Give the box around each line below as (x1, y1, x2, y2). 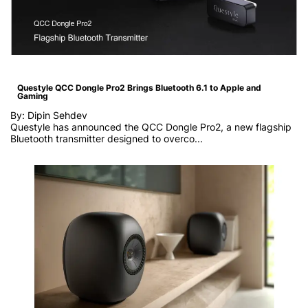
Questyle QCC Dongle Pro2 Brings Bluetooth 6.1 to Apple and (17, 82, 261, 93)
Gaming (17, 90, 48, 101)
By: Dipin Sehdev (10, 109, 87, 121)
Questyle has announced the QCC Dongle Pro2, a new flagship (10, 120, 291, 133)
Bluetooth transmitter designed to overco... (10, 132, 203, 144)
